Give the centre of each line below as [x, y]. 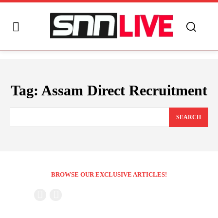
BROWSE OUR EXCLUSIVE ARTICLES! [109, 175]
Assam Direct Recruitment [124, 91]
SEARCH [189, 118]
